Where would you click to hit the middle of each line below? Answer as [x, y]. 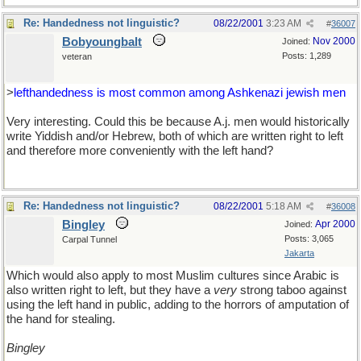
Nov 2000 [334, 41]
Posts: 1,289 [307, 56]
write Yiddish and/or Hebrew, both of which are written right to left [175, 136]
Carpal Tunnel [89, 239]
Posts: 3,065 [309, 239]
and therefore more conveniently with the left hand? [140, 151]
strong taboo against [293, 290]
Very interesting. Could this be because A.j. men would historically [178, 122]
